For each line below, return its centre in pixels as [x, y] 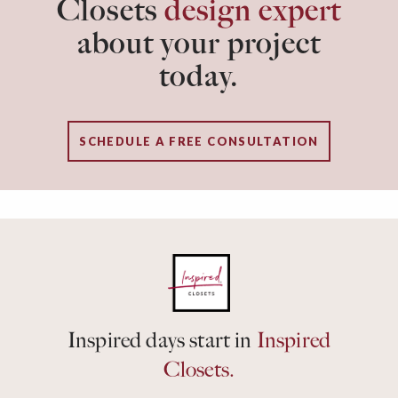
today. [199, 76]
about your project [199, 44]
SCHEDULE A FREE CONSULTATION [199, 141]
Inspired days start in [162, 340]
